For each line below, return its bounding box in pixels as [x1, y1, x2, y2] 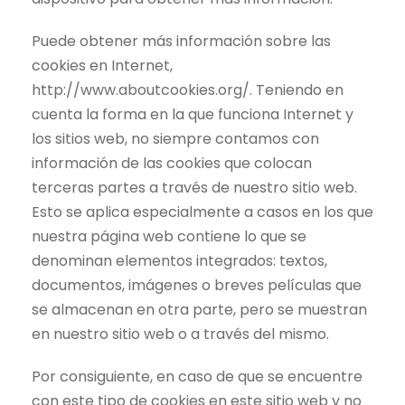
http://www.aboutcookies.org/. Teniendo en [32, 80, 344, 101]
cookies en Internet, [32, 55, 173, 77]
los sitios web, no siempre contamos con [32, 128, 319, 150]
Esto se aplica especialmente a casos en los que [32, 202, 373, 223]
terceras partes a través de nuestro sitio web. [32, 177, 357, 199]
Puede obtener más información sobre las [32, 31, 331, 52]
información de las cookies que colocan [32, 153, 312, 174]
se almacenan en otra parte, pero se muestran [32, 299, 367, 321]
